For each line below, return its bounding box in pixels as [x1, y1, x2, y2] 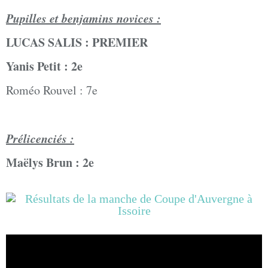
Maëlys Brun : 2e [6, 153, 94, 171]
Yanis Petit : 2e [6, 57, 83, 75]
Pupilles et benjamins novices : [6, 9, 161, 26]
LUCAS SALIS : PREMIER [6, 33, 148, 51]
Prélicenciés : [6, 129, 74, 147]
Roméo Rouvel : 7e [6, 81, 98, 98]
